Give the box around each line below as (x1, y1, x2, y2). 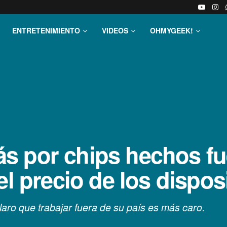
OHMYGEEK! (150, 25, 193, 35)
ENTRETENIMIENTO (12, 25, 80, 35)
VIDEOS (102, 25, 128, 35)
